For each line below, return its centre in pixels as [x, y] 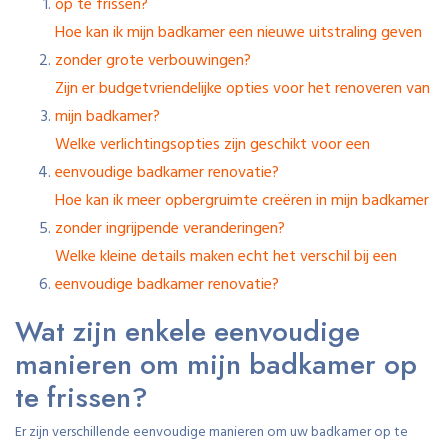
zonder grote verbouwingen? [153, 60]
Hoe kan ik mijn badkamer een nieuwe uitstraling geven [238, 32]
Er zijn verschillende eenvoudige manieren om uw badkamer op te [211, 432]
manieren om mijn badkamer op [216, 364]
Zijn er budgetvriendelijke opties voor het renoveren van [242, 88]
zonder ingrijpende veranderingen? [170, 228]
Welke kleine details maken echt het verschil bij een [226, 256]
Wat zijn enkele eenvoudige [187, 331]
